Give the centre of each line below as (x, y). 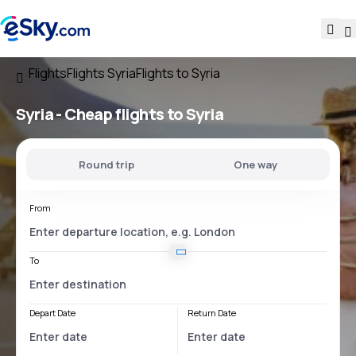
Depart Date (52, 313)
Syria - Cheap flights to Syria (120, 114)
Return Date (212, 313)
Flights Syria (101, 73)
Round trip (107, 164)
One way (255, 164)
